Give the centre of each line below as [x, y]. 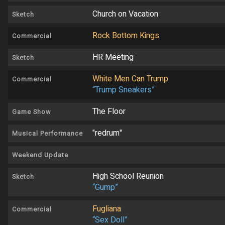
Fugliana [107, 209]
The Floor [109, 112]
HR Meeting [113, 58]
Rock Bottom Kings [126, 36]
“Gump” [105, 188]
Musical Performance [47, 134]
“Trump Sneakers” [124, 90]
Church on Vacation [125, 14]
